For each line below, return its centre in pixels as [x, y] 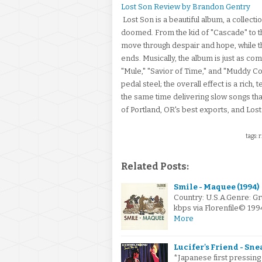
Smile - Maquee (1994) [216, 187]
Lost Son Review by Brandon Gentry [186, 7]
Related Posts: [155, 166]
